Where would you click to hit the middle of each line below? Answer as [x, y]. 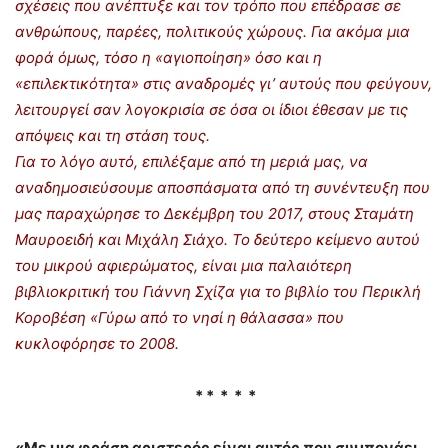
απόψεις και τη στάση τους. [112, 135]
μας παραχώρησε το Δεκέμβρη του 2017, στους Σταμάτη [214, 213]
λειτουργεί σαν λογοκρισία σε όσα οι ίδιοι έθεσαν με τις [211, 109]
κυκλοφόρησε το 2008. [97, 343]
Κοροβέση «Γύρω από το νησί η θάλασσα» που [179, 317]
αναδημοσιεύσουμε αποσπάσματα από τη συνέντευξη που [222, 187]
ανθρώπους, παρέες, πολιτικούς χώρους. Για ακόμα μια [212, 31]
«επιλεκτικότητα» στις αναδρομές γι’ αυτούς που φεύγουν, [223, 83]
